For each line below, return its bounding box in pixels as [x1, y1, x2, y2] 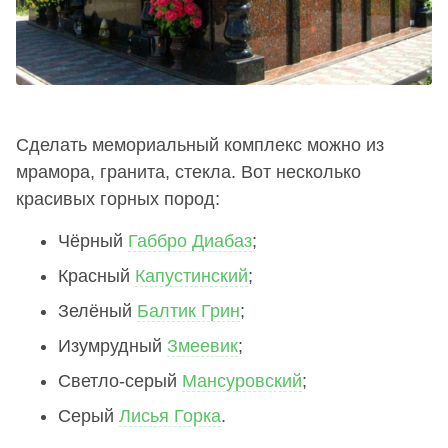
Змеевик [167, 335, 238, 356]
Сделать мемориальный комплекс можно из [16, 134, 384, 155]
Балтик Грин [137, 300, 240, 321]
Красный [58, 265, 135, 286]
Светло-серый [58, 370, 182, 391]
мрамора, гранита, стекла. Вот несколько [16, 161, 361, 182]
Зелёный [58, 300, 137, 321]
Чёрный [58, 230, 128, 251]
